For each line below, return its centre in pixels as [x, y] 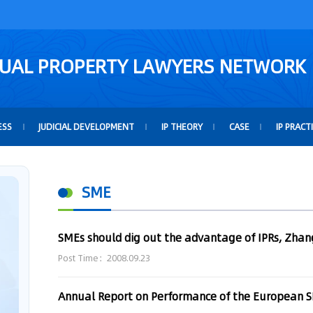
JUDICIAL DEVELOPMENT [87, 126]
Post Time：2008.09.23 [104, 259]
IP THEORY [182, 126]
